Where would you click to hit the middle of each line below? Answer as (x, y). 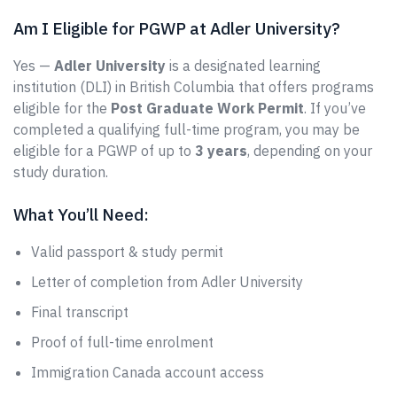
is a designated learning (243, 66)
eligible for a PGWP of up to (104, 151)
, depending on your (310, 151)
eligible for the (62, 108)
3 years (221, 151)
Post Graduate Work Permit (207, 108)
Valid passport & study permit (127, 252)
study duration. (61, 172)
